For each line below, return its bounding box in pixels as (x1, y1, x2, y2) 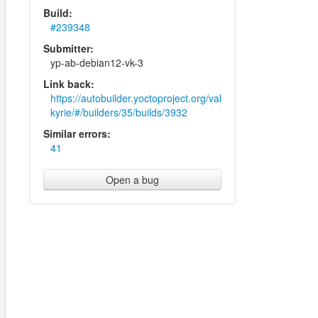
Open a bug (106, 172, 160, 187)
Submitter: (43, 41, 94, 55)
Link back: (43, 77, 94, 91)
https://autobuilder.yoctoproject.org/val (50, 91, 221, 105)
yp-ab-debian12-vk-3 (50, 55, 143, 70)
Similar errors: (43, 126, 111, 141)
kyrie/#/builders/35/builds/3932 (50, 105, 187, 119)
